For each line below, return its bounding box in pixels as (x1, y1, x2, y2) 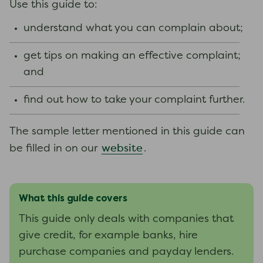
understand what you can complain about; (23, 23, 243, 33)
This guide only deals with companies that (19, 214, 234, 224)
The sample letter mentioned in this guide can (9, 127, 245, 137)
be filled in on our (9, 144, 100, 154)
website (102, 143, 143, 154)
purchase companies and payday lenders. (19, 247, 234, 257)
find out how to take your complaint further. (23, 95, 245, 105)
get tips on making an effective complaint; (23, 51, 241, 61)
